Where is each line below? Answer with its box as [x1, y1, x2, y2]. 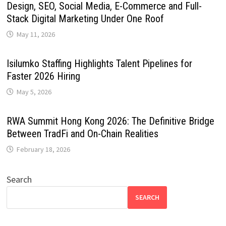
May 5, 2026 [16, 87, 51, 96]
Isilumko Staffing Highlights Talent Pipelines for [6, 57, 192, 70]
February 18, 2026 [16, 144, 70, 154]
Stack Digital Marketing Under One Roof [6, 12, 164, 25]
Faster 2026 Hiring [6, 70, 80, 82]
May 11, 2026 [16, 29, 55, 39]
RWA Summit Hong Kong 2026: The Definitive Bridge [6, 115, 214, 127]
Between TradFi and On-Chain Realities [6, 127, 158, 140]
